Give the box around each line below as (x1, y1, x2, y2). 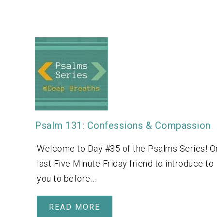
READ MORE (49, 202, 100, 212)
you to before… (37, 173, 96, 184)
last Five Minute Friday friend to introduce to (37, 158, 214, 169)
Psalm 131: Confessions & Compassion (35, 120, 211, 132)
